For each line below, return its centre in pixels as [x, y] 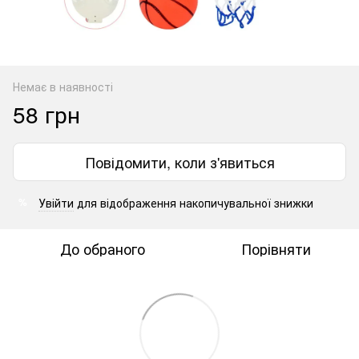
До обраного [103, 248]
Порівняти [276, 248]
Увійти [56, 202]
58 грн [46, 113]
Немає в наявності [63, 86]
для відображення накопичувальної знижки [194, 202]
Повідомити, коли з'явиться [179, 161]
